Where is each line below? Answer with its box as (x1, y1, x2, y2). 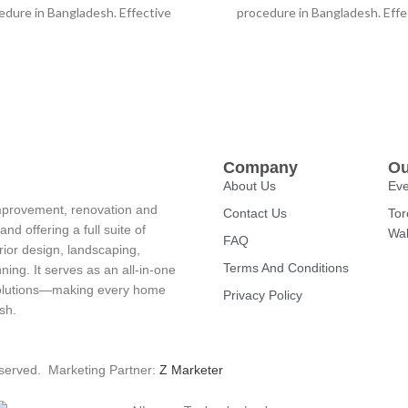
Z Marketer (159, 362, 223, 377)
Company (223, 158, 299, 177)
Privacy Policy (223, 287, 303, 302)
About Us (223, 178, 277, 193)
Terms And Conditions (223, 260, 350, 275)
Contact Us (223, 205, 288, 220)
